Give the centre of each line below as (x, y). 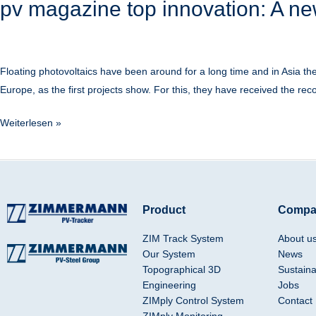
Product (164, 210)
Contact (295, 301)
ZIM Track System (183, 239)
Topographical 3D (181, 270)
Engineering (169, 285)
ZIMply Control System (193, 301)
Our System (169, 254)
